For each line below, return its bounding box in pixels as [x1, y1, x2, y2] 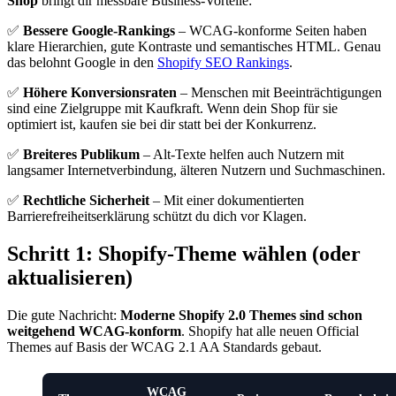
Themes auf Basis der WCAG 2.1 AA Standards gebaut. [7, 339, 322, 354]
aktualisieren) [7, 265, 133, 289]
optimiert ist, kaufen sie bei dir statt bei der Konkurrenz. [7, 117, 316, 133]
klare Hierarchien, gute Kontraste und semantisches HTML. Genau [7, 39, 381, 55]
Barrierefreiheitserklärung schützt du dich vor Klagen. [7, 209, 307, 225]
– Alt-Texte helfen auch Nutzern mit [140, 147, 344, 163]
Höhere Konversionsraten [23, 85, 177, 101]
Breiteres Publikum [23, 147, 140, 163]
